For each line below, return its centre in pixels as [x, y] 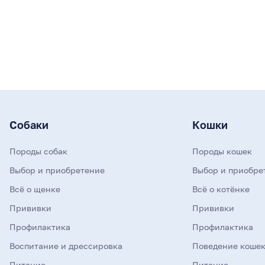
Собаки [29, 125]
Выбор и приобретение [57, 170]
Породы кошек [222, 151]
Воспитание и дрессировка [66, 246]
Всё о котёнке [221, 189]
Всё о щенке [35, 189]
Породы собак [38, 151]
